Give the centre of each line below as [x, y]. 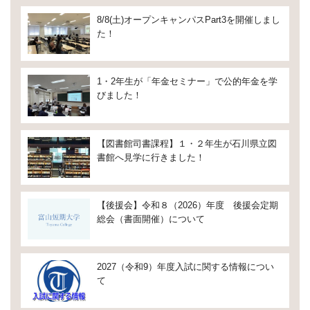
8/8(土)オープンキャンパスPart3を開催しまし [189, 19]
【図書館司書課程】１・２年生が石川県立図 [187, 143]
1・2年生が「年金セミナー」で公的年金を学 [187, 82]
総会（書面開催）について [151, 219]
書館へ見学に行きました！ [151, 157]
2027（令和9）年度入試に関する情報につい [185, 267]
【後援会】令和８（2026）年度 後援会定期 [188, 205]
